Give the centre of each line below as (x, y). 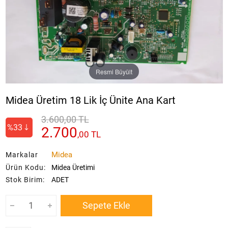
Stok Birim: (25, 180)
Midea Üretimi (73, 168)
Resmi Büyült (114, 71)
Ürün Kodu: (25, 168)
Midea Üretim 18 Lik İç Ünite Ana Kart (90, 101)
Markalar (22, 155)
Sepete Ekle (106, 206)
